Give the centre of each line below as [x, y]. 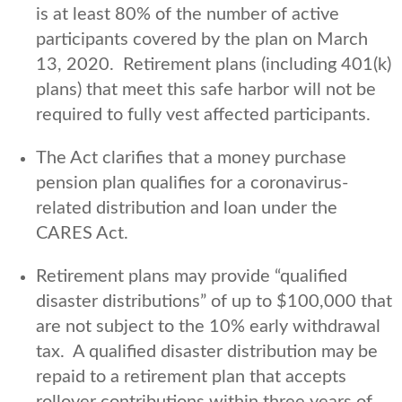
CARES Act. [82, 233]
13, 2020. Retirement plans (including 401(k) [214, 64]
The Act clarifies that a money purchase [191, 157]
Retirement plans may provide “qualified [192, 276]
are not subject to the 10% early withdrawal [208, 326]
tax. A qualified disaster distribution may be [207, 351]
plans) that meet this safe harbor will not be [206, 89]
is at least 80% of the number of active [188, 14]
